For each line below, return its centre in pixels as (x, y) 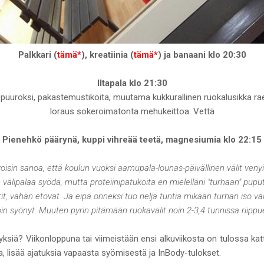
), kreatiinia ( (107, 55)
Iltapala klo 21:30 (132, 83)
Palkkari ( (37, 55)
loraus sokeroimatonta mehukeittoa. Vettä (132, 111)
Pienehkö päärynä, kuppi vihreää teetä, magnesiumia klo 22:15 (132, 139)
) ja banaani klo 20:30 (202, 55)
